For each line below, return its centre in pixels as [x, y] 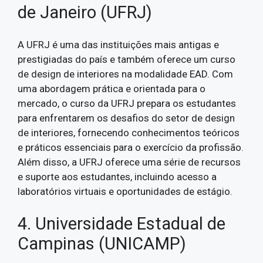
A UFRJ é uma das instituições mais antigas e [118, 44]
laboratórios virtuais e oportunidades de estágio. [125, 191]
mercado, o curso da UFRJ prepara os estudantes [127, 103]
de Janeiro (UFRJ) [85, 12]
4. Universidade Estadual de [122, 224]
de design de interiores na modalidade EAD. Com [125, 74]
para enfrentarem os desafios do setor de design [126, 118]
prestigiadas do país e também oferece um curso [127, 59]
